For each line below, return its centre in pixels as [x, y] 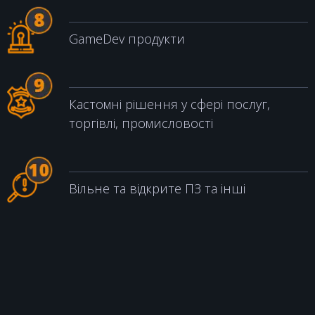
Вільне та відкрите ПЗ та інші [157, 188]
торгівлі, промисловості [141, 123]
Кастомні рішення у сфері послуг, [169, 104]
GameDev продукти [127, 38]
